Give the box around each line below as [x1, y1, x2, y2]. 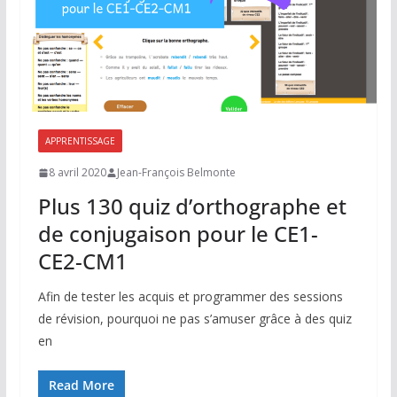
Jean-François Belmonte [116, 165, 236, 181]
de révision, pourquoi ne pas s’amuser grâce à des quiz [37, 310, 352, 328]
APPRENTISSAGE [44, 135, 115, 148]
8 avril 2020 [48, 165, 106, 181]
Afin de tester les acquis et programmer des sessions [37, 288, 343, 306]
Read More [48, 377, 114, 394]
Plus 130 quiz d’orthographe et [37, 191, 346, 222]
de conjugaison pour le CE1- [37, 219, 318, 249]
